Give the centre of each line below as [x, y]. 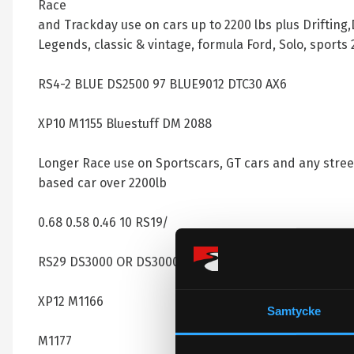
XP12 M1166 [71, 301]
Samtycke [294, 311]
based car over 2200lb [102, 183]
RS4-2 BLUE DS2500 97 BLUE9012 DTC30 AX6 [162, 84]
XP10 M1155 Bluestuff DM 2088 [125, 124]
